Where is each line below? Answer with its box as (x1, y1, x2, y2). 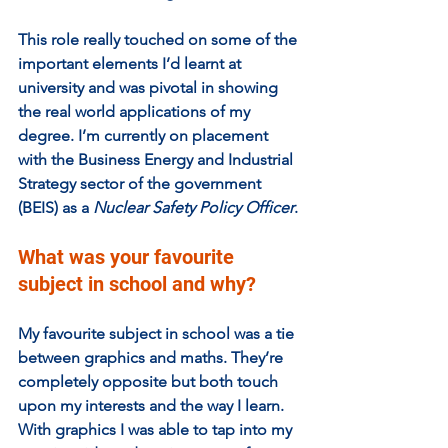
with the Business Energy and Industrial (18, 149, 297, 169)
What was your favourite (18, 244, 239, 269)
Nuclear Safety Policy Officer (93, 197, 294, 217)
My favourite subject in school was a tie (18, 323, 298, 343)
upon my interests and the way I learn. (18, 395, 288, 415)
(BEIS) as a (18, 197, 93, 217)
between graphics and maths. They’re (18, 347, 287, 367)
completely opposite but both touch (18, 371, 282, 391)
